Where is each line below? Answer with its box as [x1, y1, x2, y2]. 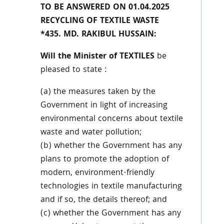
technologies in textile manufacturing [40, 180, 182, 193]
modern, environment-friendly [40, 166, 154, 180]
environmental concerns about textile [40, 112, 183, 126]
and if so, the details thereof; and [40, 193, 167, 207]
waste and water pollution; [40, 126, 141, 139]
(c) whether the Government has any [40, 207, 181, 220]
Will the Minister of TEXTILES [40, 50, 154, 63]
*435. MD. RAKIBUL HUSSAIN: [40, 28, 156, 41]
